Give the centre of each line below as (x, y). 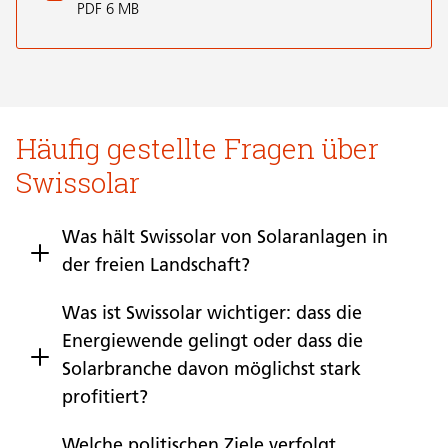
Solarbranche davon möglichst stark (211, 371)
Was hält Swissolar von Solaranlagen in (225, 239)
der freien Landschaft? (156, 267)
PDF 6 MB (108, 11)
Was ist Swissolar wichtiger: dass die (212, 315)
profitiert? (105, 399)
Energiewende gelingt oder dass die (212, 343)
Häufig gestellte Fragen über (197, 148)
